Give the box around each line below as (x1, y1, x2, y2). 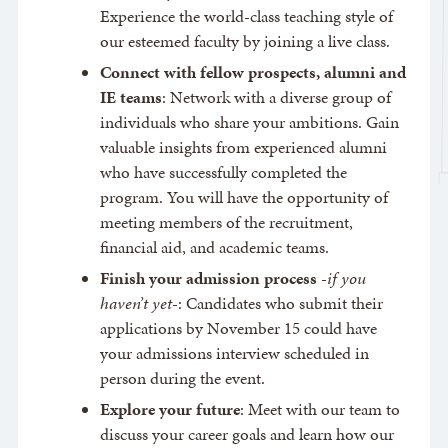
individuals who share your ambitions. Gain (99, 111, 399, 135)
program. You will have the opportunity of (99, 186, 388, 210)
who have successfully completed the (99, 161, 347, 185)
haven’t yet (99, 292, 172, 316)
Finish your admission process (99, 267, 317, 291)
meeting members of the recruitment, (99, 211, 353, 235)
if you (326, 267, 366, 291)
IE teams (99, 86, 162, 110)
